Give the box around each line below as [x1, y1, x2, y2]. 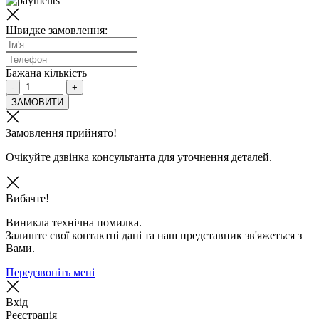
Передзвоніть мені [6, 266, 95, 278]
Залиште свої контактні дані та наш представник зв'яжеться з [6, 229, 302, 241]
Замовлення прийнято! [6, 126, 117, 139]
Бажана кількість [6, 66, 87, 79]
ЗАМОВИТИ [11, 96, 63, 108]
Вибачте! [6, 192, 49, 204]
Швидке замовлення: [6, 23, 108, 36]
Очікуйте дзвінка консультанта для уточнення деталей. [6, 150, 272, 163]
